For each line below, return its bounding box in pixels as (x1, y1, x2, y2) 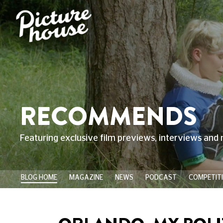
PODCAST (145, 174, 177, 181)
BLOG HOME (20, 174, 57, 181)
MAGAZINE (69, 174, 103, 181)
